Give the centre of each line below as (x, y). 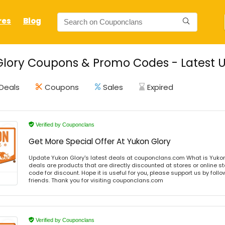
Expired (160, 87)
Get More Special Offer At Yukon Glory (100, 141)
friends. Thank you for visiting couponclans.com (96, 180)
